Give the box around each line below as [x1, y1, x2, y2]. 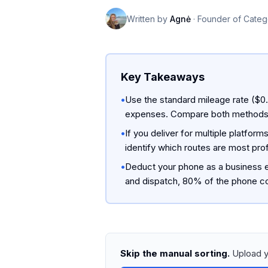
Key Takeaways [121, 71, 205, 83]
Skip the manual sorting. [120, 248, 230, 259]
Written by [127, 13, 167, 24]
